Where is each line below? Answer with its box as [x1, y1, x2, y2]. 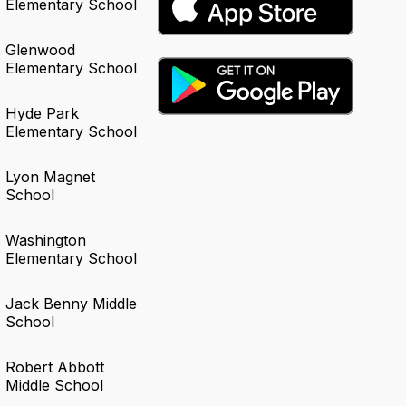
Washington [5, 231, 87, 250]
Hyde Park [5, 104, 80, 123]
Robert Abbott [5, 358, 105, 377]
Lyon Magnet [5, 168, 96, 187]
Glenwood [5, 41, 76, 60]
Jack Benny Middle [5, 295, 138, 314]
